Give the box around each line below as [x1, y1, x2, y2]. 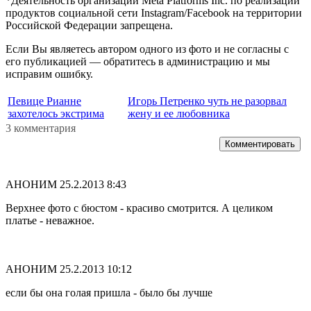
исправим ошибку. [6, 67, 93, 80]
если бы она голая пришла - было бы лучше [6, 286, 212, 299]
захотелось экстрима [8, 107, 104, 119]
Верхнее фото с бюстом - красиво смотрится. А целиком [6, 201, 273, 214]
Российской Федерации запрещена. [6, 19, 173, 31]
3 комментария [6, 121, 76, 134]
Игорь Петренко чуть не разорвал [128, 94, 287, 107]
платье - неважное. [6, 214, 94, 226]
